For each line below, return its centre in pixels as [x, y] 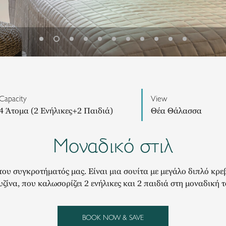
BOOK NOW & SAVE [113, 217]
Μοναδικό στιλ [113, 145]
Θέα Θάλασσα [176, 111]
